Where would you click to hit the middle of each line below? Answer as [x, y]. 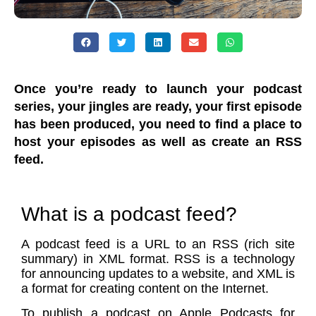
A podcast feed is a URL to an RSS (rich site [158, 244]
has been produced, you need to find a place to [158, 124]
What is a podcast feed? [129, 214]
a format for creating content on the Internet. [145, 288]
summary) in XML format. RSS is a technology [158, 259]
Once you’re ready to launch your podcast [158, 89]
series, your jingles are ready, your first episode [158, 107]
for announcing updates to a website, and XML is [158, 274]
